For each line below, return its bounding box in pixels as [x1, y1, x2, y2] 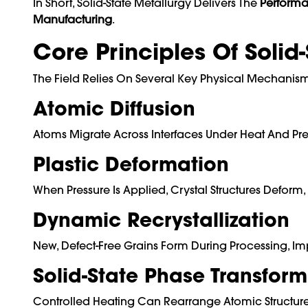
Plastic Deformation [33, 151, 229, 177]
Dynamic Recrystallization [33, 207, 289, 232]
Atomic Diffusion [33, 96, 195, 121]
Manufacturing [33, 12, 112, 26]
